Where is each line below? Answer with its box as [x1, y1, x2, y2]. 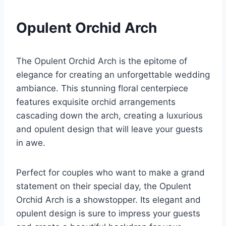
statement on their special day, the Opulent [16, 181, 191, 192]
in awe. [16, 138, 45, 148]
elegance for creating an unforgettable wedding [16, 70, 210, 80]
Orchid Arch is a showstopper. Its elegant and [16, 195, 201, 205]
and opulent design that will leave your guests [16, 124, 203, 135]
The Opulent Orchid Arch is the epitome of [16, 56, 187, 67]
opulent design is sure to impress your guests [16, 208, 200, 219]
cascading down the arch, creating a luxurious [16, 110, 203, 121]
